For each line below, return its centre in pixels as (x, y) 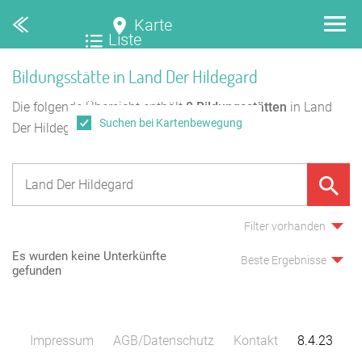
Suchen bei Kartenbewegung (171, 123)
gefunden (37, 271)
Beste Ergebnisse (284, 260)
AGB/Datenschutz (163, 341)
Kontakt (255, 341)
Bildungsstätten (240, 107)
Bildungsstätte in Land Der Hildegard (135, 76)
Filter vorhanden (285, 226)
